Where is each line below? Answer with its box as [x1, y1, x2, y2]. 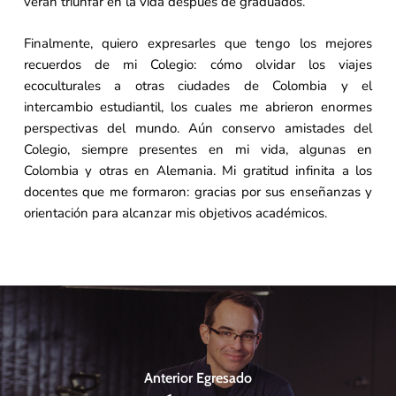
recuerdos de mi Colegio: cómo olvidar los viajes [23, 55, 373, 73]
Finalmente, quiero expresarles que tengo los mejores [23, 34, 373, 52]
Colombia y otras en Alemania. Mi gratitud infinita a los [23, 161, 373, 179]
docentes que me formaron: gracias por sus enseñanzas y [23, 182, 373, 201]
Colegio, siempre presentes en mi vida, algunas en [23, 140, 373, 158]
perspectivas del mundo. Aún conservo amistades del [23, 118, 373, 137]
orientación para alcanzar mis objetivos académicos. [23, 203, 327, 222]
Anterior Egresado [144, 369, 252, 387]
